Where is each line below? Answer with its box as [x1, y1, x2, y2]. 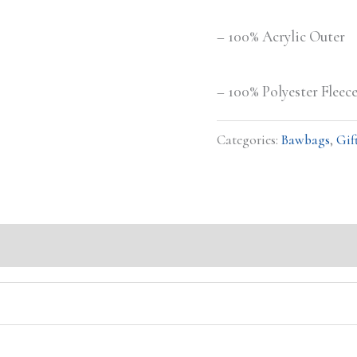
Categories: [217, 131, 281, 149]
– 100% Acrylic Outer [217, 27, 345, 46]
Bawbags [281, 131, 330, 149]
